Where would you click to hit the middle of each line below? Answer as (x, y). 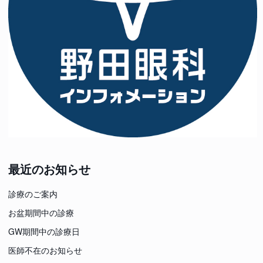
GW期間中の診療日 (44, 231)
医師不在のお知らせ (45, 250)
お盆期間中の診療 (41, 212)
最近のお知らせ (49, 169)
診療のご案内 (33, 193)
